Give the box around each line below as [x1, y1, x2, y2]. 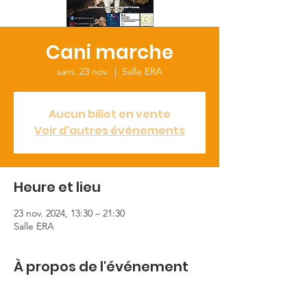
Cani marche [46, 39, 173, 66]
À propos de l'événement [14, 257, 188, 276]
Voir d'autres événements [34, 123, 185, 138]
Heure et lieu [14, 177, 101, 197]
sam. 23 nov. [57, 65, 109, 77]
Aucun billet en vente [49, 106, 171, 122]
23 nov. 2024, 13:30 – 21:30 [14, 207, 125, 219]
